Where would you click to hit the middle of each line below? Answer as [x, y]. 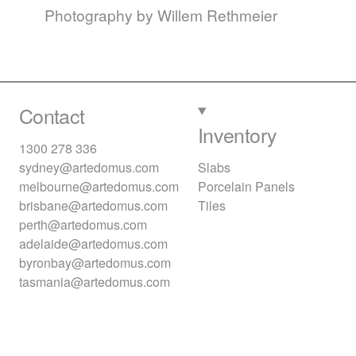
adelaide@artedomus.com [93, 244]
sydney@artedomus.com [89, 168]
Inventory [238, 135]
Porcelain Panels [246, 187]
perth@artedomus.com [83, 225]
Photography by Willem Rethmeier [161, 15]
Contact [52, 116]
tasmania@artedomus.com [95, 282]
